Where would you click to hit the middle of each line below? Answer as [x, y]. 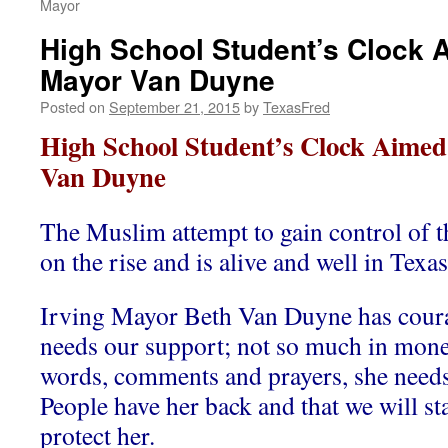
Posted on [72, 106]
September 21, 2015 [174, 106]
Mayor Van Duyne [157, 79]
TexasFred [296, 106]
